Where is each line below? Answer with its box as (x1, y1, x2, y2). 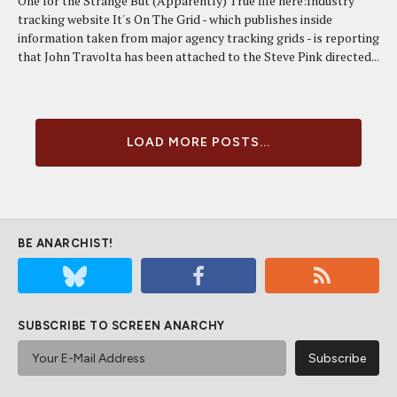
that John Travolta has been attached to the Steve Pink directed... (18, 48, 379, 65)
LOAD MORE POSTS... (127, 135, 270, 150)
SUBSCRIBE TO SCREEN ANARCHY (18, 319, 225, 332)
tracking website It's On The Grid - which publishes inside (18, 11, 332, 27)
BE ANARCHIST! (18, 237, 113, 250)
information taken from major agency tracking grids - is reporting (18, 29, 379, 46)
